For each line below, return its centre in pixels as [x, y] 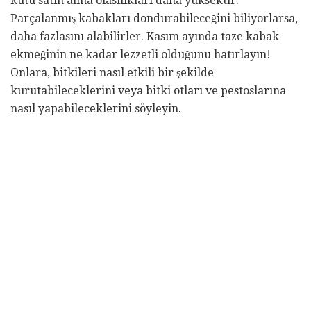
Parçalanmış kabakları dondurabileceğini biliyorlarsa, [154, 19]
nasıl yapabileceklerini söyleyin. [96, 109]
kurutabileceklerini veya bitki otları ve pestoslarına [148, 91]
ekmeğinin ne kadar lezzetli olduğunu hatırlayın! [141, 55]
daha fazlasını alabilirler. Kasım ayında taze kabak [145, 37]
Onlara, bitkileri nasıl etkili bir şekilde [112, 73]
